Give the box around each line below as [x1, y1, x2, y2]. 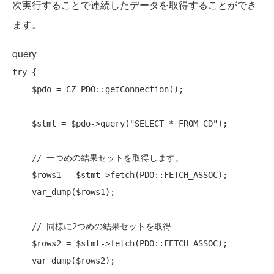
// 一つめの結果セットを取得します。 [32, 153, 183, 163]
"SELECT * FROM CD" [130, 119, 218, 129]
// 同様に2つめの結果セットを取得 [32, 221, 171, 232]
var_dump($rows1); [12, 187, 32, 198]
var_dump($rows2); [12, 256, 32, 266]
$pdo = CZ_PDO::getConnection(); [12, 84, 32, 95]
